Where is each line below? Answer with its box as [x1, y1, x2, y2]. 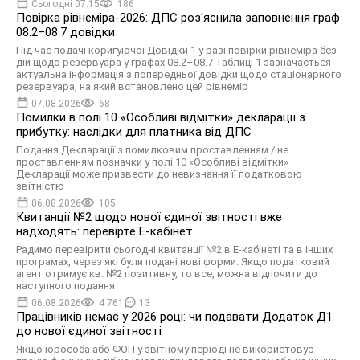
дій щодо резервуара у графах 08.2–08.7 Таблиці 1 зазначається [16, 55, 331, 68]
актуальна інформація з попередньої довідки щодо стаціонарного [16, 67, 342, 80]
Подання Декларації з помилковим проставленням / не [16, 143, 288, 156]
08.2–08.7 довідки [16, 24, 115, 39]
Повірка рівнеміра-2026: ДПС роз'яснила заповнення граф [16, 10, 340, 25]
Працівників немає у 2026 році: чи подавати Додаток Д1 [16, 309, 333, 324]
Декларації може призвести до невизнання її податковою [16, 167, 302, 180]
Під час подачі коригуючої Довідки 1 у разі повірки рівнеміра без [16, 43, 337, 56]
